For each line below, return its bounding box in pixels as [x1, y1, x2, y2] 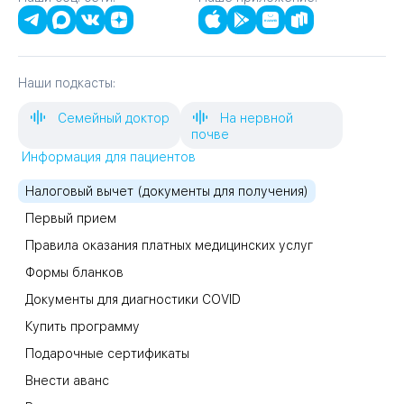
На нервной [216, 111, 293, 126]
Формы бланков [25, 265, 124, 280]
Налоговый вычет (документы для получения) [25, 184, 308, 199]
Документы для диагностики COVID [25, 292, 241, 308]
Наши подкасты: [18, 76, 115, 91]
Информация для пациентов [22, 150, 197, 165]
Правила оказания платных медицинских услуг [25, 238, 313, 253]
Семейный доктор [54, 111, 170, 126]
